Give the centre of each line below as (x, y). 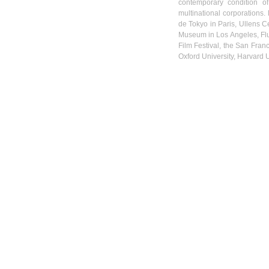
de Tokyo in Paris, (209, 24)
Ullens (249, 24)
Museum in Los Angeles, (219, 35)
